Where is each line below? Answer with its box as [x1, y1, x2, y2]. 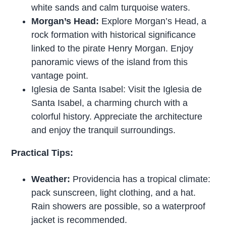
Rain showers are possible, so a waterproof [31, 201, 206, 211]
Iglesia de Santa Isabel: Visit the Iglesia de [31, 84, 202, 94]
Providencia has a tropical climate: [70, 174, 211, 184]
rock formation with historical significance [31, 29, 196, 40]
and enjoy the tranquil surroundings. [31, 125, 176, 135]
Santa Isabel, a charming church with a [31, 97, 188, 108]
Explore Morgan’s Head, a [101, 16, 207, 26]
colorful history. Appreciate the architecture [31, 111, 203, 122]
